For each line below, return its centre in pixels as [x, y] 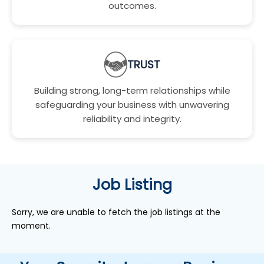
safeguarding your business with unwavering [132, 105]
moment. [31, 226]
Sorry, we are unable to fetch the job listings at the [116, 212]
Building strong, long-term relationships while [132, 90]
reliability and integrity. [132, 119]
